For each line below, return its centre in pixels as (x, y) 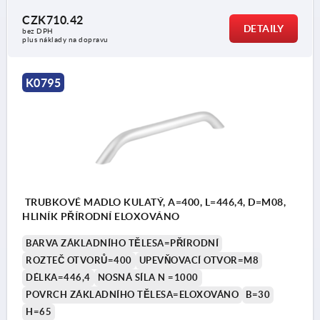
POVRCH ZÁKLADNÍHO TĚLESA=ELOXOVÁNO (132, 295)
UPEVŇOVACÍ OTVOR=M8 (199, 261)
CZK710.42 (53, 20)
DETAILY (263, 29)
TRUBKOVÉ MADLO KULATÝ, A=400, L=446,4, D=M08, (154, 202)
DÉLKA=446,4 (58, 278)
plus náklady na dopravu (65, 40)
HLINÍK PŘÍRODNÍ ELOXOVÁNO (101, 217)
